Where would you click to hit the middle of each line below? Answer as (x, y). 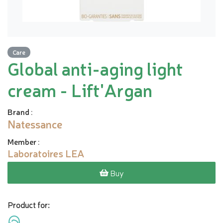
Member (22, 141)
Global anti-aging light (95, 68)
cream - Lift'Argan (80, 90)
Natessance (35, 124)
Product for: (28, 205)
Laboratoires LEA (46, 153)
